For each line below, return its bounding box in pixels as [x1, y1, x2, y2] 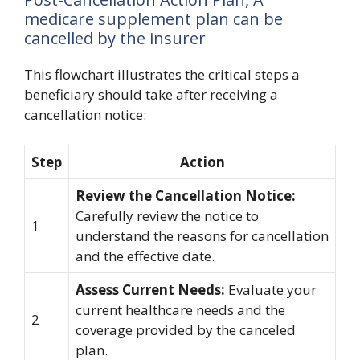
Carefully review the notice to [76, 207, 259, 225]
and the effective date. [76, 247, 215, 265]
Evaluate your [225, 280, 317, 299]
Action [179, 153, 225, 171]
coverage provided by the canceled [76, 321, 296, 339]
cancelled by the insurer [24, 27, 206, 49]
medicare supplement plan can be [24, 7, 283, 30]
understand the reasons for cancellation [76, 227, 329, 245]
